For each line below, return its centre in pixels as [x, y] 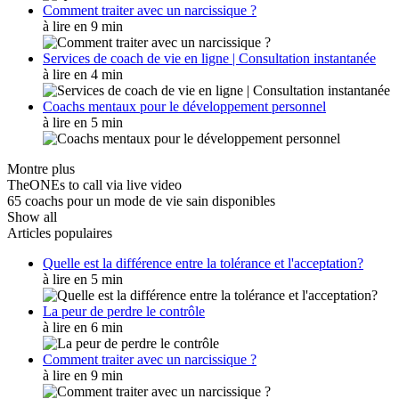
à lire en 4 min [83, 74]
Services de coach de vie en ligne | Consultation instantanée [209, 58]
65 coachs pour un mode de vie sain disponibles [141, 200]
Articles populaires [60, 232]
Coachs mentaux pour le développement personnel [184, 106]
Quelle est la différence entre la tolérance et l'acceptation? [203, 263]
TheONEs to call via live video [94, 184]
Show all [32, 216]
